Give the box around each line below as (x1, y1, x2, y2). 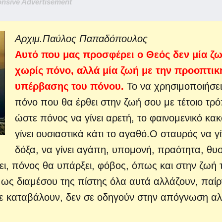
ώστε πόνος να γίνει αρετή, (15, 112, 134, 123)
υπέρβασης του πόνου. (15, 81, 124, 92)
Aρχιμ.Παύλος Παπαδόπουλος (15, 33, 148, 44)
